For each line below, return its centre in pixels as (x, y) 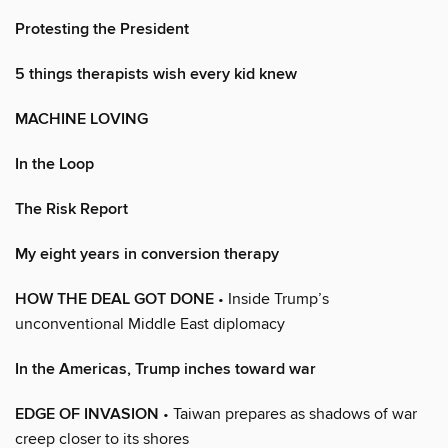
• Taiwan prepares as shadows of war (288, 413)
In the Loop (54, 164)
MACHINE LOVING (81, 119)
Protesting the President (102, 29)
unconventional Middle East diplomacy (150, 323)
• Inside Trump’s (271, 298)
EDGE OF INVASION (87, 414)
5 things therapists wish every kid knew (156, 74)
